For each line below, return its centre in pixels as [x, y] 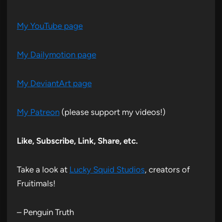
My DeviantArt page [54, 83]
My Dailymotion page [56, 54]
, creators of [167, 169]
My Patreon [38, 112]
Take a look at [43, 169]
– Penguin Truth [45, 212]
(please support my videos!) [112, 112]
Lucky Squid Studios [107, 169]
